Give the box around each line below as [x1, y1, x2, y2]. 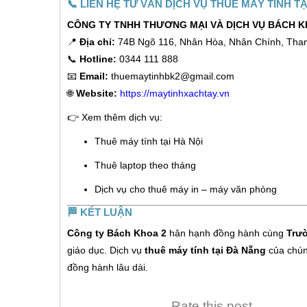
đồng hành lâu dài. [67, 261, 148, 273]
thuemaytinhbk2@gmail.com [111, 70, 234, 82]
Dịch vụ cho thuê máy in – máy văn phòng [95, 183, 277, 195]
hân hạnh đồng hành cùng [167, 227, 286, 238]
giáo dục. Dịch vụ [67, 244, 145, 256]
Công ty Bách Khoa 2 [67, 227, 167, 238]
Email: [79, 70, 108, 82]
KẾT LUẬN [80, 206, 132, 218]
